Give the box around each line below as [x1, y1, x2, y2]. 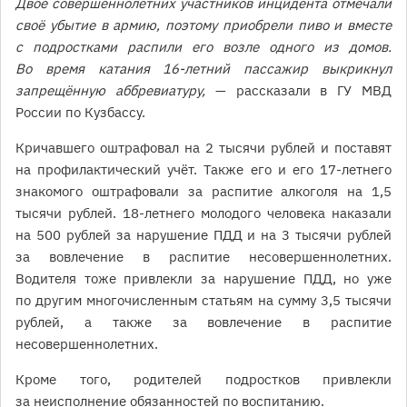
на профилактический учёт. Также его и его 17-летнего [15, 161, 392, 179]
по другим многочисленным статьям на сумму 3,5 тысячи [15, 292, 392, 310]
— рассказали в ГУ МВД [204, 82, 392, 100]
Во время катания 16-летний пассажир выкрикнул [15, 60, 392, 78]
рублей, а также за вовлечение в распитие [15, 313, 392, 332]
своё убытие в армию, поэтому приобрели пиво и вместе [15, 16, 392, 35]
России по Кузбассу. [15, 104, 149, 122]
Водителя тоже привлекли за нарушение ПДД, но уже [15, 270, 392, 288]
